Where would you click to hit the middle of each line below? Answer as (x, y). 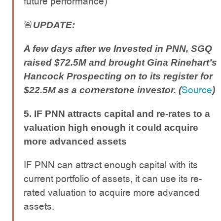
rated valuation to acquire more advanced (112, 192)
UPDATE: (54, 25)
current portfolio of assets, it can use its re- (113, 179)
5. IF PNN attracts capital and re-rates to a (117, 113)
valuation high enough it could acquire (111, 127)
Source (197, 90)
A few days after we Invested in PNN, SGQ (118, 48)
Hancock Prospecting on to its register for (118, 76)
